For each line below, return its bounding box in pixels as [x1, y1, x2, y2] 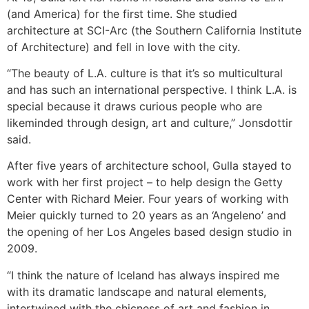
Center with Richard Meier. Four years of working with [7, 192, 288, 206]
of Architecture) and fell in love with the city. [7, 39, 240, 54]
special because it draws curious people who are [7, 99, 262, 113]
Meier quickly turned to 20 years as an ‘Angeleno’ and [7, 208, 286, 223]
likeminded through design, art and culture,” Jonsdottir [7, 116, 292, 130]
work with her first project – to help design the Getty [7, 175, 283, 190]
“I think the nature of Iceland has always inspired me [7, 268, 279, 282]
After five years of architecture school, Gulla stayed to [7, 159, 292, 173]
